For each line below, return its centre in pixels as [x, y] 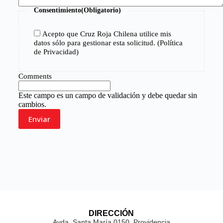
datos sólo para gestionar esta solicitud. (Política [108, 43]
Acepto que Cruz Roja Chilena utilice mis [107, 34]
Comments [35, 76]
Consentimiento [57, 10]
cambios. [32, 105]
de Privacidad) [56, 52]
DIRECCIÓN [111, 213]
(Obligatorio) [101, 10]
